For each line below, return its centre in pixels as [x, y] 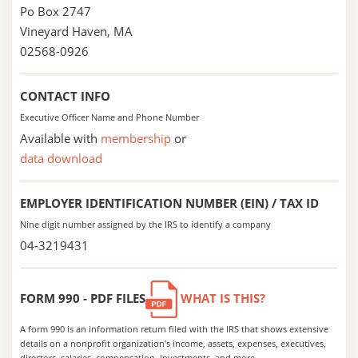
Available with [60, 138]
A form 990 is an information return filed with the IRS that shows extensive [174, 329]
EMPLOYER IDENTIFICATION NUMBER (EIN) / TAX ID [169, 203]
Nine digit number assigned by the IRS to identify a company [145, 224]
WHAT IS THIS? [221, 298]
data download [61, 158]
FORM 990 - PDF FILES [83, 298]
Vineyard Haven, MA [76, 31]
